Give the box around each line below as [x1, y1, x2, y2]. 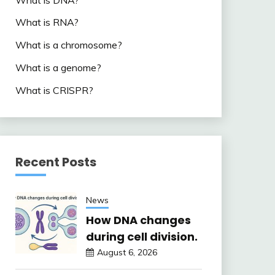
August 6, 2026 [96, 246, 157, 258]
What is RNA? [15, 16, 79, 29]
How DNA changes [85, 212, 191, 228]
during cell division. [85, 228, 198, 244]
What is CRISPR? [15, 83, 93, 96]
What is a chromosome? [15, 39, 122, 52]
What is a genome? [15, 61, 101, 74]
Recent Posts [15, 153, 96, 171]
